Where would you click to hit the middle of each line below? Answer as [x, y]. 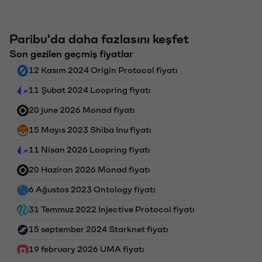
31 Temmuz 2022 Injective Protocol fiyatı [112, 210]
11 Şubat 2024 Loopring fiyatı [90, 90]
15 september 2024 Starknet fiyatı [99, 230]
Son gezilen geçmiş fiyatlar [71, 54]
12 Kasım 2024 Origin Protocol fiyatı [103, 70]
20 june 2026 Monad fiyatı [82, 110]
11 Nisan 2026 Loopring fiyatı [89, 150]
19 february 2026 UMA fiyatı [87, 249]
